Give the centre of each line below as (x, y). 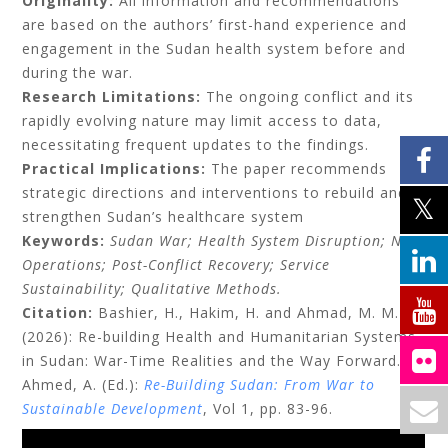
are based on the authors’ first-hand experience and (215, 24)
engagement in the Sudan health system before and (214, 48)
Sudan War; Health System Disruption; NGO (267, 240)
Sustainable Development (113, 408)
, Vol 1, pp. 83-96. (268, 408)
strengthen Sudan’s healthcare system (163, 216)
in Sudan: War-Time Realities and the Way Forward (210, 360)
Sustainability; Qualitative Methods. (152, 288)
